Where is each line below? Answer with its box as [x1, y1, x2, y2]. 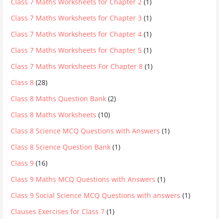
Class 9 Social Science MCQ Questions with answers [11, 190, 181, 200]
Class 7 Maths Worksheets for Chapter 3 [11, 13, 142, 22]
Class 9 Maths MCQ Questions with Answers [11, 174, 156, 184]
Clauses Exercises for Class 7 [11, 206, 105, 216]
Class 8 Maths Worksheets [11, 109, 97, 119]
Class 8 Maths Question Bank [11, 93, 107, 103]
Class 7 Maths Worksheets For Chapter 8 [11, 61, 143, 71]
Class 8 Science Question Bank [11, 142, 111, 152]
